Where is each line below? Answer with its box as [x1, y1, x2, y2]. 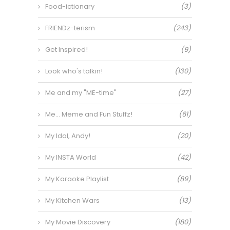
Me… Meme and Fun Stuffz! [45, 109, 132, 119]
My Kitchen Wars [45, 196, 100, 205]
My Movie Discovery [45, 217, 110, 227]
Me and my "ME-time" [45, 88, 117, 98]
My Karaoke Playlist [45, 174, 109, 184]
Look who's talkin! [45, 66, 103, 76]
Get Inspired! [45, 45, 88, 54]
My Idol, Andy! [45, 131, 90, 141]
